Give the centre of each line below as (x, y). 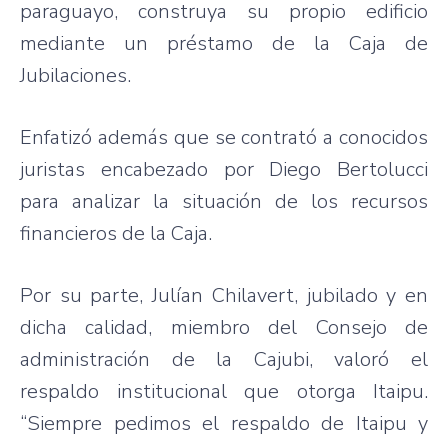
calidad (117, 328)
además (132, 138)
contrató (279, 138)
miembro (210, 328)
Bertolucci (382, 170)
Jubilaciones (73, 76)
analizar (106, 202)
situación (222, 202)
